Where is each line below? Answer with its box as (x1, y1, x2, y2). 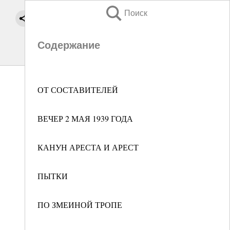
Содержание (37, 40, 100, 51)
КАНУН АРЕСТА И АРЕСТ (37, 142, 139, 152)
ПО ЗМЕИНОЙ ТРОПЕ (37, 199, 122, 210)
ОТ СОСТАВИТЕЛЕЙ (37, 84, 118, 95)
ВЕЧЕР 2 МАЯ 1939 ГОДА (37, 113, 133, 124)
